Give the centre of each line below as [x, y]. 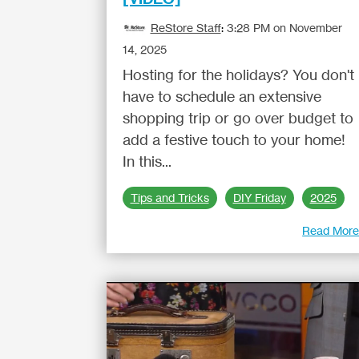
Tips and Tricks [169, 198]
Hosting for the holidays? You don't [238, 75]
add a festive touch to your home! [234, 139]
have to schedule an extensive [222, 96]
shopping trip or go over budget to [238, 118]
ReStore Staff [186, 28]
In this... [147, 161]
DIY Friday [259, 198]
